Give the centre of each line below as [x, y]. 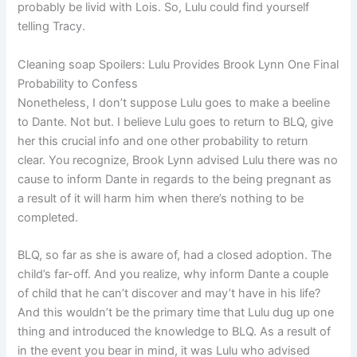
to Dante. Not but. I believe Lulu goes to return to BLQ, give [176, 122]
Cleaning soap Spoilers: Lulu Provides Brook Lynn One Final [178, 64]
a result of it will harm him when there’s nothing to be [161, 198]
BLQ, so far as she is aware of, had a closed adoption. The [175, 255]
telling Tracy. [52, 27]
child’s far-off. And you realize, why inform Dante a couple [173, 274]
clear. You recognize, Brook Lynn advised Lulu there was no [178, 160]
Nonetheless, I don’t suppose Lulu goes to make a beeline [174, 102]
